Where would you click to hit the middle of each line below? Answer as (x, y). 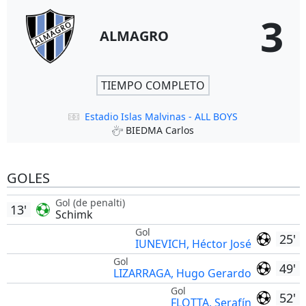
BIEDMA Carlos (160, 130)
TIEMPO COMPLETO (153, 85)
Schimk (74, 214)
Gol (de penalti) (90, 203)
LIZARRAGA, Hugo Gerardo (182, 273)
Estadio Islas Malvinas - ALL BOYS (161, 116)
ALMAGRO (134, 36)
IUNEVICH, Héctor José (193, 244)
